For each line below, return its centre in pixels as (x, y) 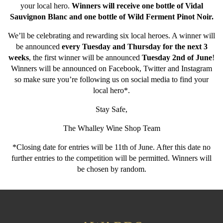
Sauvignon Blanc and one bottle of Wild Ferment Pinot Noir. (111, 17)
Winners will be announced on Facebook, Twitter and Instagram (111, 69)
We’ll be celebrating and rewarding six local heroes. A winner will (111, 36)
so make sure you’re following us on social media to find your (111, 80)
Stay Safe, (111, 110)
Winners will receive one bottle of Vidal (137, 6)
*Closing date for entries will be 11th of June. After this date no (111, 147)
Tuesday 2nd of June (177, 58)
